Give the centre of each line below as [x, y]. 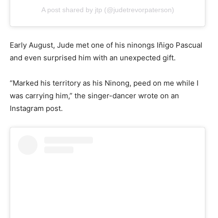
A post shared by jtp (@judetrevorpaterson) [108, 9]
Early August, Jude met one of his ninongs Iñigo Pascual [106, 45]
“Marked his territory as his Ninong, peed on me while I [104, 83]
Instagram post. [38, 108]
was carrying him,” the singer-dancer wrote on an [94, 95]
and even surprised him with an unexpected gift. [95, 57]
